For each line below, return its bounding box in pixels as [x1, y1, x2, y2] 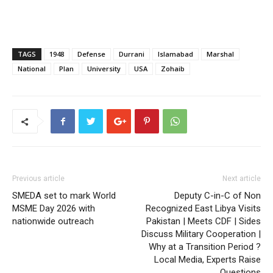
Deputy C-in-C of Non [174, 190, 261, 201]
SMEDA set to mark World [12, 190, 116, 201]
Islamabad [158, 49, 193, 58]
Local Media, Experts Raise [154, 254, 261, 265]
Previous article [12, 174, 65, 183]
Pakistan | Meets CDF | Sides [146, 216, 261, 227]
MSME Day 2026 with [12, 203, 95, 214]
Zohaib [161, 64, 185, 73]
